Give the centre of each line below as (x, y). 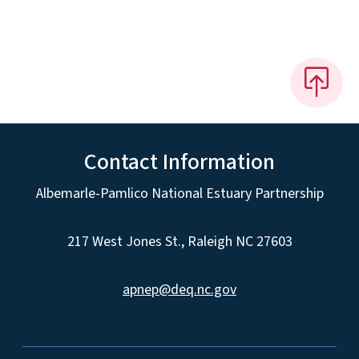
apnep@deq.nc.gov (179, 289)
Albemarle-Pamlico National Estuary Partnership (179, 193)
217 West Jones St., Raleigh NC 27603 (179, 241)
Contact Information (179, 161)
